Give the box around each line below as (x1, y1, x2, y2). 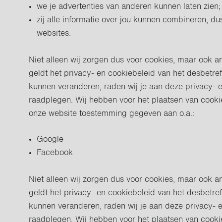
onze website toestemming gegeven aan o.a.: (29, 110, 195, 118)
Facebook (37, 149, 73, 157)
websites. (37, 30, 71, 38)
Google (37, 136, 64, 144)
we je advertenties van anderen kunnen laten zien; (37, 3, 221, 11)
